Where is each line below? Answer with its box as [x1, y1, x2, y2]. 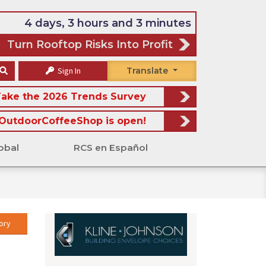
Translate [126, 65, 169, 77]
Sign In [55, 65, 81, 77]
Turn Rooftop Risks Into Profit [7, 37, 173, 51]
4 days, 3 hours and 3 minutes [24, 16, 191, 30]
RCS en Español [74, 142, 148, 154]
